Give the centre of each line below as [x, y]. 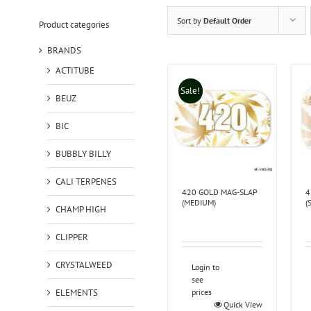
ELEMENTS [76, 292]
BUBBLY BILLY [83, 153]
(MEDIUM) [199, 202]
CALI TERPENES [86, 181]
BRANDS [64, 50]
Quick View [243, 304]
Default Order [227, 20]
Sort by [190, 20]
